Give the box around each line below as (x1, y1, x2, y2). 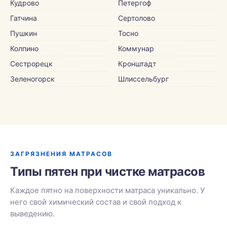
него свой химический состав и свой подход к (10, 197, 181, 207)
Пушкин (10, 29, 37, 37)
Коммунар (118, 44, 154, 53)
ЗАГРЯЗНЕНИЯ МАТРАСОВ (10, 150, 112, 158)
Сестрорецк (10, 59, 53, 68)
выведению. (10, 209, 55, 218)
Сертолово (118, 14, 155, 22)
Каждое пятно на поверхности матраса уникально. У (10, 185, 205, 195)
